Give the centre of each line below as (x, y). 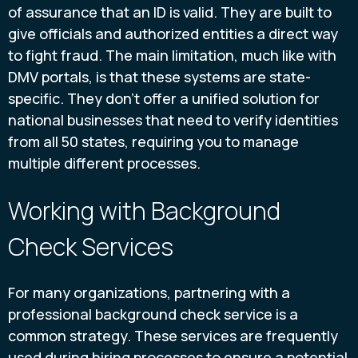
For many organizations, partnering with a (149, 292)
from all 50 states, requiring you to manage (153, 142)
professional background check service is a (153, 314)
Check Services (91, 246)
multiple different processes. (104, 163)
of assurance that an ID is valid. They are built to (170, 12)
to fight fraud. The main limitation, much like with (172, 56)
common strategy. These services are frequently (173, 335)
